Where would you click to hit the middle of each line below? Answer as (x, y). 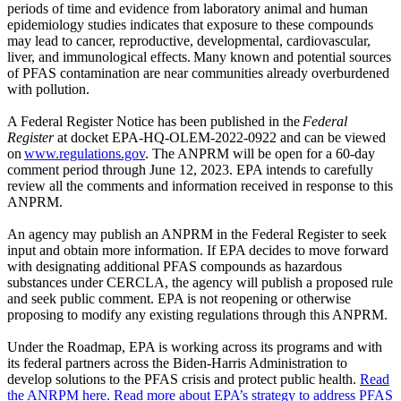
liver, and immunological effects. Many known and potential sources (199, 57)
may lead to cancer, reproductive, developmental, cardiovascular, (189, 41)
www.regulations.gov (85, 154)
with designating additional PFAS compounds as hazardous (175, 267)
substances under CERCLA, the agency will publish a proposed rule (200, 283)
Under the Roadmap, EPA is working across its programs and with (195, 347)
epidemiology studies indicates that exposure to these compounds (190, 25)
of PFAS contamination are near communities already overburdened (198, 73)
